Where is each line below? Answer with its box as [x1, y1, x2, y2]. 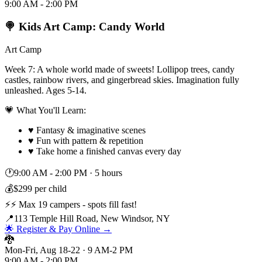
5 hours [95, 167, 122, 178]
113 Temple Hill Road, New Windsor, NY [14, 213, 170, 223]
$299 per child [13, 183, 67, 194]
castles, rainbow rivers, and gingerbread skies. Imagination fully [5, 74, 239, 85]
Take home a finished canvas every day [36, 146, 181, 156]
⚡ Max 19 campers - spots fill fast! [11, 199, 137, 209]
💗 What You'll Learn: [5, 105, 86, 115]
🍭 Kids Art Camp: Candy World [5, 20, 165, 33]
